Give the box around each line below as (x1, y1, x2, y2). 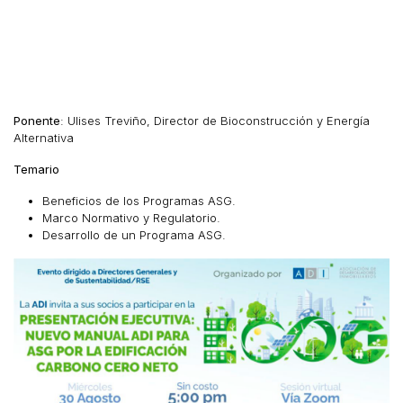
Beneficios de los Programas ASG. (42, 193, 236, 208)
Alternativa (13, 130, 74, 145)
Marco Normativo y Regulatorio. (42, 210, 220, 225)
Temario (13, 162, 63, 176)
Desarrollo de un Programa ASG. (42, 228, 226, 242)
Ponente (13, 113, 60, 128)
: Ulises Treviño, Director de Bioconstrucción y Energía (60, 113, 370, 128)
